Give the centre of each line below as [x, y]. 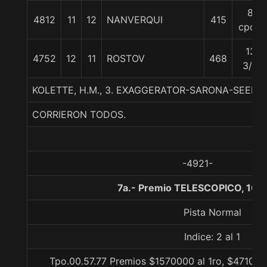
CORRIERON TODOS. [79, 114]
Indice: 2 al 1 [212, 237]
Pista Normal [212, 212]
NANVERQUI [135, 20]
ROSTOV [126, 58]
